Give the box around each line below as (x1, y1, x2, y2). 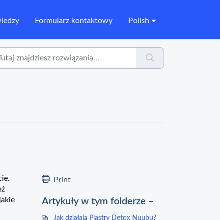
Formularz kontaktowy (35, 16, 113, 25)
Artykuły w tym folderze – (42, 196, 154, 206)
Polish (128, 16, 150, 25)
